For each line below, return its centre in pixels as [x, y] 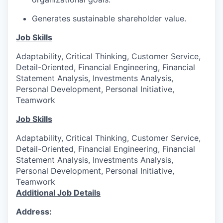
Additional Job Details [58, 192]
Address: [34, 211]
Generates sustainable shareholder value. [109, 18]
